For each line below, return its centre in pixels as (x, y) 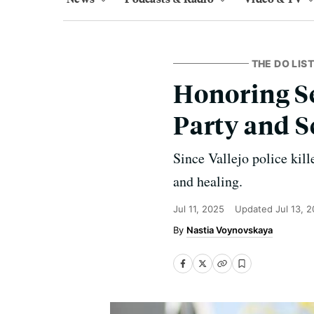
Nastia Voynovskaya (230, 230)
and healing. (208, 181)
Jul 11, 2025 (199, 209)
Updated (255, 209)
